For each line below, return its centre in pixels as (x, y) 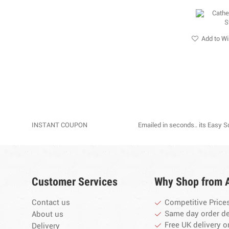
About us (48, 215)
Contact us (51, 203)
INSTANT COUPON (60, 126)
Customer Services (75, 182)
